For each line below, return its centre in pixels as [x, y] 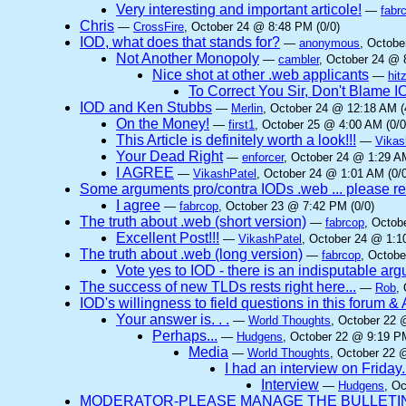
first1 [242, 125]
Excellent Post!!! [168, 238]
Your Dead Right [169, 156]
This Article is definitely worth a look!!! [236, 140]
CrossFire [159, 27]
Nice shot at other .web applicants [261, 75]
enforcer [263, 157]
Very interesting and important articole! [239, 10]
